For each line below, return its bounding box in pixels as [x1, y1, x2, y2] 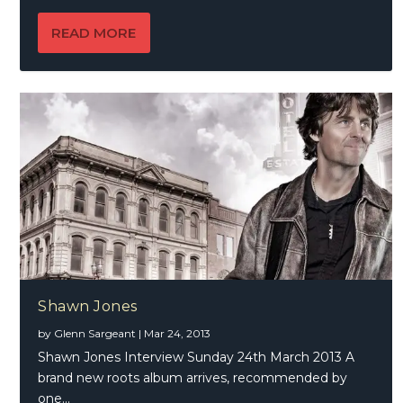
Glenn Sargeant [54, 326, 137, 340]
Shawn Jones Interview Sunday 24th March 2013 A [38, 348, 355, 365]
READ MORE [51, 23, 137, 41]
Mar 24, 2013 [144, 326, 211, 340]
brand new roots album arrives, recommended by [38, 369, 348, 386]
